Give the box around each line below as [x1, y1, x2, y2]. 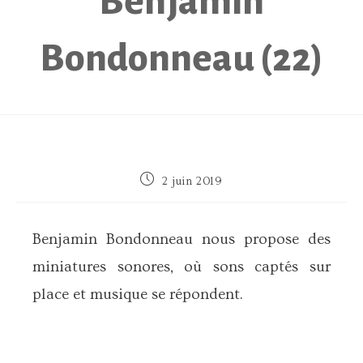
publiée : [139, 187, 186, 200]
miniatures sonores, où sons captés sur [32, 258, 331, 275]
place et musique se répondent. [32, 285, 243, 303]
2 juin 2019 [162, 175, 223, 188]
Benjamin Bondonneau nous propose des [32, 230, 331, 248]
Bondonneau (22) [40, 38, 323, 79]
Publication [139, 172, 200, 185]
